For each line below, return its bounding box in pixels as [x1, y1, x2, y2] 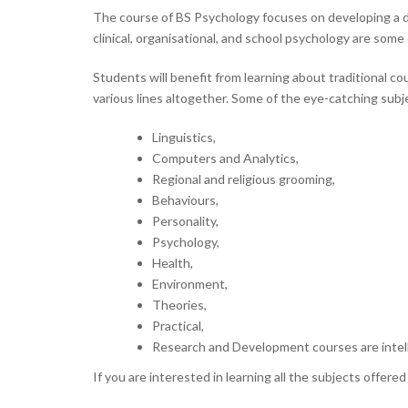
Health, [152, 255, 196, 270]
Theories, [152, 297, 209, 312]
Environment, [152, 276, 230, 291]
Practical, [152, 318, 207, 333]
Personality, [152, 213, 221, 229]
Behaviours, [152, 192, 221, 208]
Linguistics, [152, 129, 219, 145]
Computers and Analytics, [152, 150, 301, 166]
